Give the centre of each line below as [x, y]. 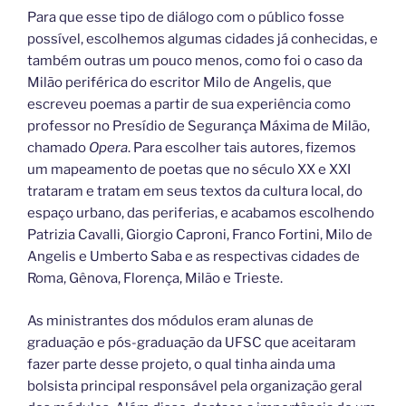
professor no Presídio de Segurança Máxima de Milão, [198, 126]
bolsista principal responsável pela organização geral [195, 386]
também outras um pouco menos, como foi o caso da [195, 61]
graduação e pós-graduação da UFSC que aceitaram [192, 342]
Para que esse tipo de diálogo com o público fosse [186, 18]
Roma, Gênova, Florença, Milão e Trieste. [155, 279]
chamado [58, 148]
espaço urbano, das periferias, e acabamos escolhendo [201, 213]
